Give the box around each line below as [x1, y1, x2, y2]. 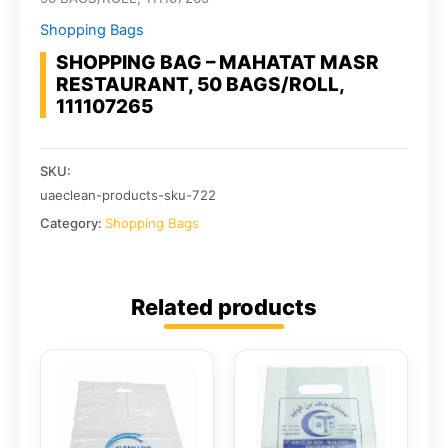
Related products [131, 294, 317, 320]
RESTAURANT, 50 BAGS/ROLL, [56, 73, 345, 96]
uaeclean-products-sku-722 [40, 187, 216, 203]
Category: [40, 215, 105, 231]
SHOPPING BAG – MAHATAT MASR [56, 51, 379, 74]
